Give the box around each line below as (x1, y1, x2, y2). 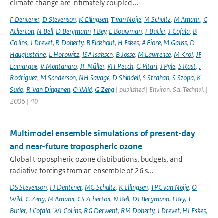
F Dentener (10, 15, 39, 24)
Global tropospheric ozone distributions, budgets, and (10, 154, 182, 163)
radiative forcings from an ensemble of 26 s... (10, 166, 154, 175)
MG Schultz (85, 182, 116, 192)
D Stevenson (42, 15, 76, 24)
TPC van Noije (151, 182, 189, 192)
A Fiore (142, 38, 161, 47)
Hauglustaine (10, 50, 46, 59)
